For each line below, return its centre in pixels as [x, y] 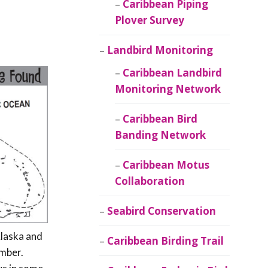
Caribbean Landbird [172, 73]
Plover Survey [149, 20]
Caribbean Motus [166, 165]
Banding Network [160, 135]
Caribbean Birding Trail [166, 241]
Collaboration [150, 181]
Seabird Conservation [162, 211]
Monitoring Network [167, 89]
